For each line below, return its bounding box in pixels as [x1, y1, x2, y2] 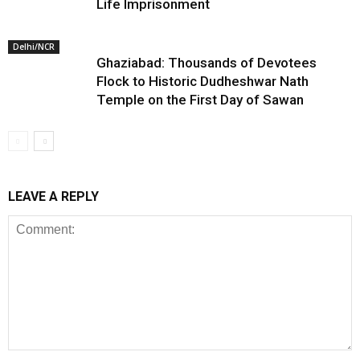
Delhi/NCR [13, 41, 55, 52]
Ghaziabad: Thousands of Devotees [96, 55, 317, 71]
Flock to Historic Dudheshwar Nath [96, 73, 309, 89]
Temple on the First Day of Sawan [96, 92, 304, 108]
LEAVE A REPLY [8, 189, 99, 204]
